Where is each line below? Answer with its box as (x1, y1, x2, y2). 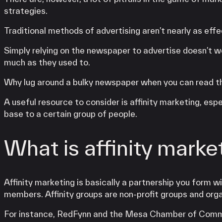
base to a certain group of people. (4, 109, 137, 118)
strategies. (4, 5, 48, 15)
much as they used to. (4, 57, 90, 67)
